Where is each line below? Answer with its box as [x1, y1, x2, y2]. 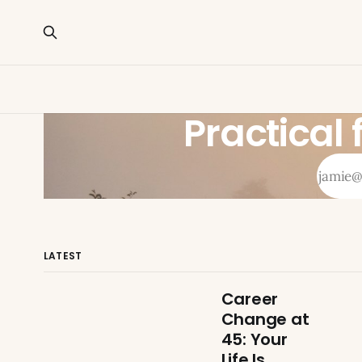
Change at [221, 308, 309, 330]
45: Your [221, 328, 288, 351]
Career [221, 288, 279, 310]
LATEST [43, 249, 82, 263]
